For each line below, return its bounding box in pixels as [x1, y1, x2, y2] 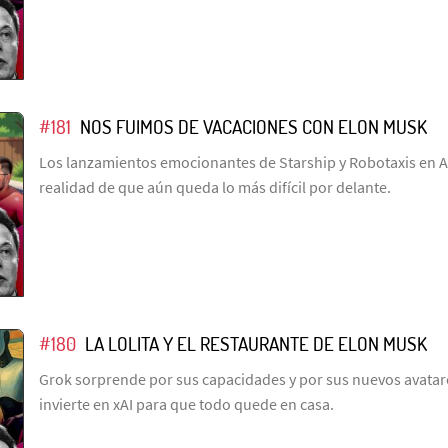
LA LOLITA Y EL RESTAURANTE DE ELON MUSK [84, 330, 427, 356]
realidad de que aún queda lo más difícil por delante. [39, 176, 391, 197]
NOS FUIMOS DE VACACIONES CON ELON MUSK [79, 113, 427, 139]
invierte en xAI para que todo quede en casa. [39, 393, 334, 414]
